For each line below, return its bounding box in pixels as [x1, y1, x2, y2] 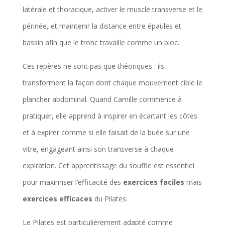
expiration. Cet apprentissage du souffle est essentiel [22, 160, 194, 170]
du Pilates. [92, 193, 128, 203]
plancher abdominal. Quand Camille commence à [22, 94, 182, 104]
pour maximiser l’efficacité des [22, 177, 123, 187]
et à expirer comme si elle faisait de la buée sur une [22, 127, 190, 137]
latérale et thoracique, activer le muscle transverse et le [22, 4, 202, 14]
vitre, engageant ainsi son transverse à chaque [22, 144, 174, 154]
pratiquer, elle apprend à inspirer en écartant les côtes [22, 110, 197, 121]
